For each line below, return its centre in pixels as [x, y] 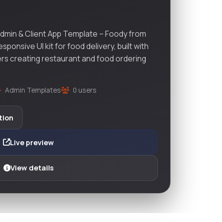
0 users [84, 90]
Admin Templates [32, 90]
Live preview [32, 142]
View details [32, 168]
